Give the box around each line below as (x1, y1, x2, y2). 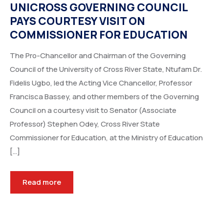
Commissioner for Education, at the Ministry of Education (10, 132, 203, 143)
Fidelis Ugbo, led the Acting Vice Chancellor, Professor (10, 78, 192, 88)
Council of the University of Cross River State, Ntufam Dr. (10, 64, 202, 74)
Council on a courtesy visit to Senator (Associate (10, 105, 176, 115)
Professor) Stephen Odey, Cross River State (10, 119, 160, 129)
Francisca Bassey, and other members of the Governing (10, 91, 199, 102)
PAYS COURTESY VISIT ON (10, 14, 145, 28)
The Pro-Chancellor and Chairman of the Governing (10, 50, 186, 61)
